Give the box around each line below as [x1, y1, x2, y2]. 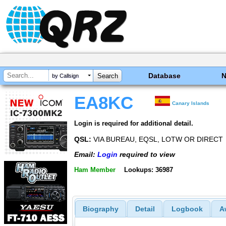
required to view [118, 150, 175, 159]
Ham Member [74, 165, 116, 174]
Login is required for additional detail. [74, 119, 193, 127]
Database [148, 72, 181, 80]
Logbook [171, 205, 203, 213]
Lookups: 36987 [124, 165, 173, 174]
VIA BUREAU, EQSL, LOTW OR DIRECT [91, 135, 223, 143]
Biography [82, 205, 119, 213]
